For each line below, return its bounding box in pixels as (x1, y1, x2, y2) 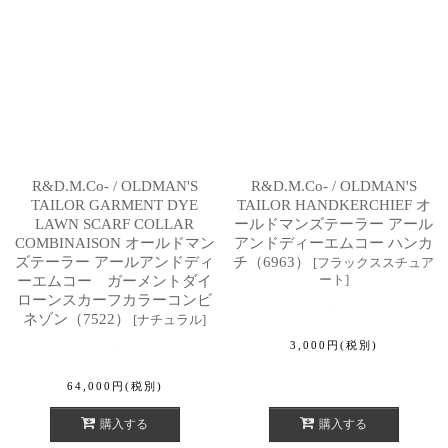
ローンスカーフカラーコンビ (17, 291, 212, 308)
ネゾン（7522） (23, 310, 130, 327)
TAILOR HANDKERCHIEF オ (236, 196, 431, 213)
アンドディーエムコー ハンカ (234, 234, 433, 251)
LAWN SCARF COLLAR (35, 215, 194, 232)
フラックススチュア (317, 254, 434, 270)
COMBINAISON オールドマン (14, 234, 215, 251)
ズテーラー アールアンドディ (15, 253, 214, 270)
